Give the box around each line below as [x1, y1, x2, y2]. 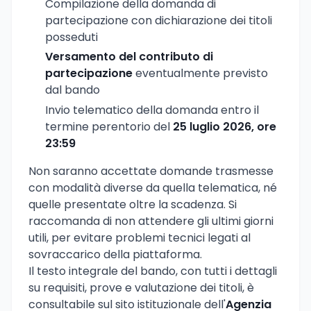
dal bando [45, 82, 100, 99]
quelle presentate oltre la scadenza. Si [28, 196, 237, 213]
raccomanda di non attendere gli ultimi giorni [28, 213, 274, 230]
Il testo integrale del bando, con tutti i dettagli [28, 263, 277, 280]
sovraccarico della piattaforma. [28, 246, 202, 263]
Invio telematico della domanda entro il [45, 102, 259, 119]
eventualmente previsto [133, 65, 268, 82]
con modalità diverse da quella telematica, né [28, 180, 277, 196]
